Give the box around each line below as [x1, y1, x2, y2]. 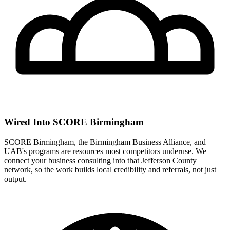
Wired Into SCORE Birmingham [4, 117, 144, 128]
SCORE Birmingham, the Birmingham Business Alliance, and [4, 137, 206, 146]
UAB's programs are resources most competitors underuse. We [4, 146, 206, 156]
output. [4, 174, 27, 183]
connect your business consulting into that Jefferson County [4, 156, 197, 165]
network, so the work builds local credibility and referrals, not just [4, 165, 216, 174]
